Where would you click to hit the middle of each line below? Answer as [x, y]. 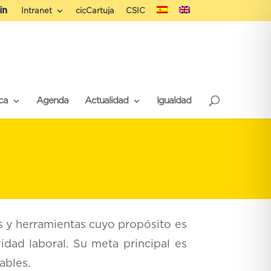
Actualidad [106, 100]
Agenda [52, 100]
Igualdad [174, 100]
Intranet [36, 11]
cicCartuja [95, 11]
